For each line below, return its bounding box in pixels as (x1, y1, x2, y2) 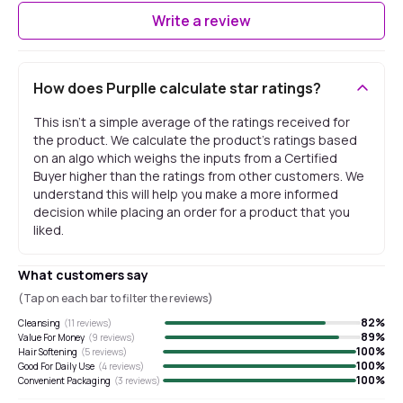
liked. (33, 221, 64, 238)
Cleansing (18, 316, 60, 329)
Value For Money (18, 330, 85, 344)
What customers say (18, 266, 148, 283)
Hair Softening (18, 345, 77, 358)
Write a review (152, 11, 251, 31)
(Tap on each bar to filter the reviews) (18, 291, 213, 306)
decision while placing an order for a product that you (33, 203, 350, 220)
